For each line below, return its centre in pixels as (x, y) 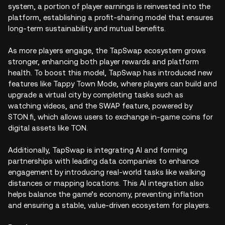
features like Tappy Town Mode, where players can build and (113, 84)
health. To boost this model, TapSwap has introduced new (110, 73)
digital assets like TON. (49, 128)
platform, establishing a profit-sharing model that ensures (111, 17)
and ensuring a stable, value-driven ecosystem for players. (109, 205)
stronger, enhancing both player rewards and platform (103, 62)
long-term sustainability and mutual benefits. (88, 28)
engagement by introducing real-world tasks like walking (107, 172)
